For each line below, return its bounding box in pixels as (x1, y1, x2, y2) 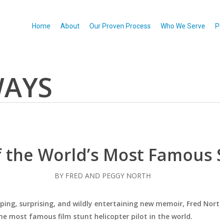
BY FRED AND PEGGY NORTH (55, 171, 151, 180)
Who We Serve (161, 22, 205, 30)
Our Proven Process (89, 22, 151, 30)
